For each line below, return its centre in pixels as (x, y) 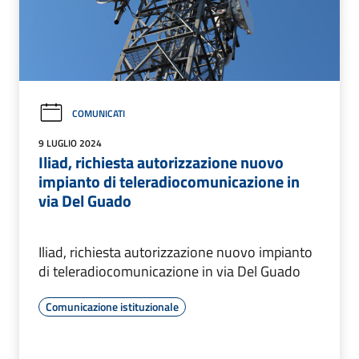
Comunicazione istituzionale (112, 307)
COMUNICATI (99, 113)
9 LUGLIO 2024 (70, 143)
